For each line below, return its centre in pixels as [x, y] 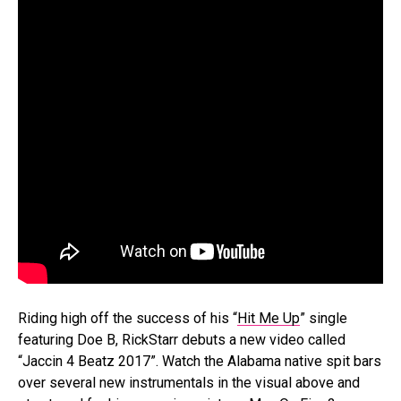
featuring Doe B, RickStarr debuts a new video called [182, 340]
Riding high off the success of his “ [128, 318]
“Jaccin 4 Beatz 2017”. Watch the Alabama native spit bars [200, 361]
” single [324, 318]
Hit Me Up [269, 318]
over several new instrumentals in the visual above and [189, 383]
